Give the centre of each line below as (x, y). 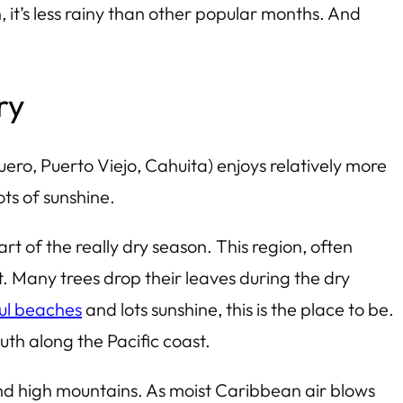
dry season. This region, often (236, 246)
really (97, 246)
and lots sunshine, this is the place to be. (238, 309)
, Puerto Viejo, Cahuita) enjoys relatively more (210, 165)
